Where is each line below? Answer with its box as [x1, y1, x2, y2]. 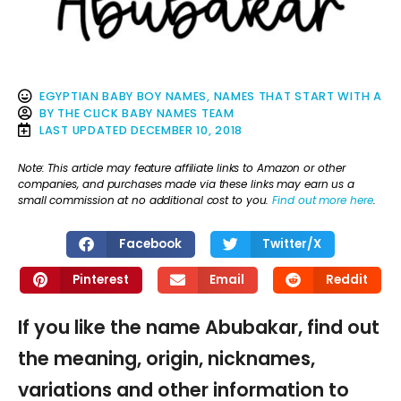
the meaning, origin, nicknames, [18, 345, 315, 371]
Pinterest [72, 270, 129, 288]
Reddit [325, 270, 368, 288]
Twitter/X [262, 235, 321, 252]
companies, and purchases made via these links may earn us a [18, 176, 355, 192]
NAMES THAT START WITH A [213, 88, 382, 104]
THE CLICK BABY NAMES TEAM [57, 105, 235, 121]
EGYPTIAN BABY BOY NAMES [39, 88, 208, 104]
